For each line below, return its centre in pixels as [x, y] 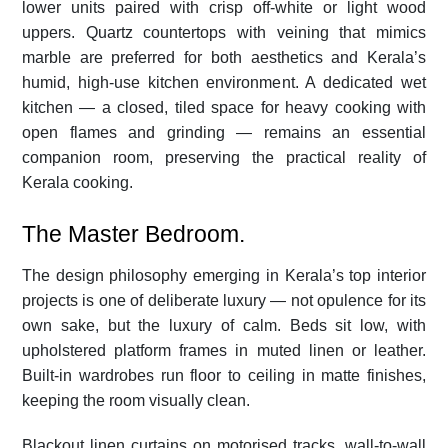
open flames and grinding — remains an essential [224, 132]
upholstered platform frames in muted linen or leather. [224, 350]
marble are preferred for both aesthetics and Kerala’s [224, 57]
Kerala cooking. [77, 182]
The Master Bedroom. [133, 233]
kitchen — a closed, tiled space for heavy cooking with [224, 107]
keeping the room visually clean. [136, 400]
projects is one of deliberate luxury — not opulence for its [224, 300]
